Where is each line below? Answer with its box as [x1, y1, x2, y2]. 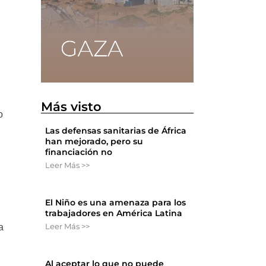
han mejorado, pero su [45, 136, 144, 147]
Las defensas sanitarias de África [45, 125, 187, 137]
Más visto [41, 99, 102, 115]
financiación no [45, 147, 113, 158]
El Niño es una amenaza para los [45, 197, 186, 208]
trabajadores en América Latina [45, 208, 183, 219]
